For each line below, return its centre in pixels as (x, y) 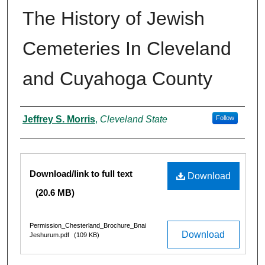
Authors (40, 119)
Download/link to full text (81, 174)
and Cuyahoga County (117, 79)
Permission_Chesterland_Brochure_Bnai (88, 226)
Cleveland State (134, 119)
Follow (225, 118)
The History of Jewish (114, 19)
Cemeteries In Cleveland (127, 49)
